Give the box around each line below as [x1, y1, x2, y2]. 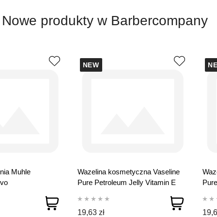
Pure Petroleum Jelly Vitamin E [77, 178, 176, 186]
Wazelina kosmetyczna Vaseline [77, 167, 180, 176]
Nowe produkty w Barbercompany [2, 13, 208, 29]
